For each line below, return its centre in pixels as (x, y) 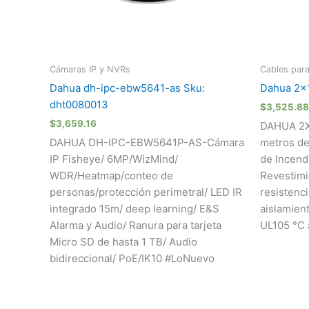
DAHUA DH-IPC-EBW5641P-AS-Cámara (147, 142)
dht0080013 (79, 104)
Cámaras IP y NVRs (90, 70)
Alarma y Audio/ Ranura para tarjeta (136, 225)
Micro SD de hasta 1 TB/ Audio (123, 241)
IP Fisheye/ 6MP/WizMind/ (114, 159)
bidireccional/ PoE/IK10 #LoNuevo (132, 258)
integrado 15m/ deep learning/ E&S (134, 208)
